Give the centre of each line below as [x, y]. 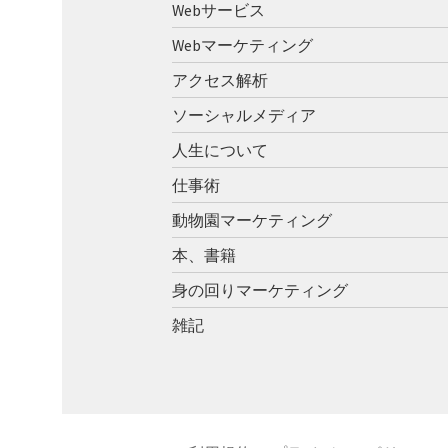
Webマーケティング [242, 45]
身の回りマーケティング [260, 290]
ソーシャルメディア [244, 115]
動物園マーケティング [252, 220]
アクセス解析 [220, 80]
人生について [220, 150]
